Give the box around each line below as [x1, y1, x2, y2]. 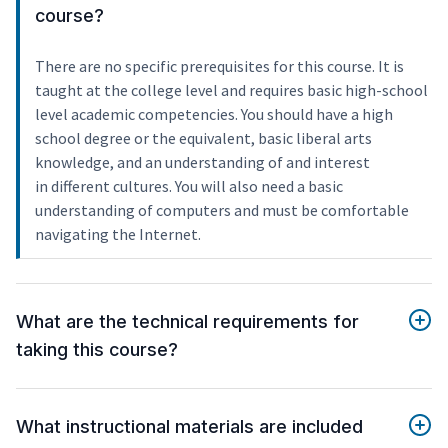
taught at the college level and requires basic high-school [35, 80, 428, 101]
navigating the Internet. [35, 224, 201, 245]
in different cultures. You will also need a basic [35, 176, 343, 197]
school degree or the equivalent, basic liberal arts [35, 128, 372, 149]
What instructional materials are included [16, 416, 363, 438]
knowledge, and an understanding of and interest [35, 152, 370, 173]
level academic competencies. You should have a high [35, 104, 393, 125]
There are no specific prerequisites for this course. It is [35, 56, 404, 77]
